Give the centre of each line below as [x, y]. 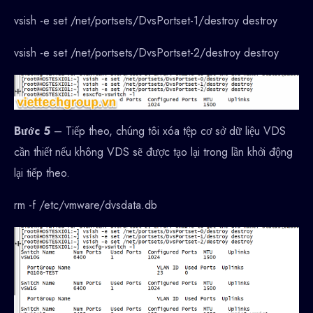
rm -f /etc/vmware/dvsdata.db [86, 205]
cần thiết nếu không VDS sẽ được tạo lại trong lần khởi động [153, 152]
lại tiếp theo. [42, 173]
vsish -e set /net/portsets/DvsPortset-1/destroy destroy [146, 21]
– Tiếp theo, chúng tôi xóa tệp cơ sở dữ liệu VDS [170, 131]
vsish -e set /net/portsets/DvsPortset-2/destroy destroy [146, 53]
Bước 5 [34, 131]
